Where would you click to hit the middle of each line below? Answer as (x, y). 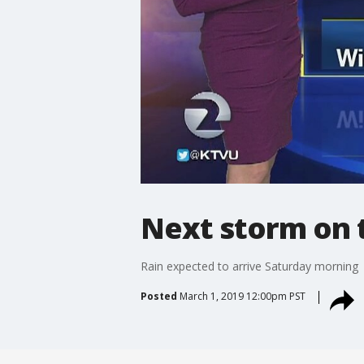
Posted (158, 296)
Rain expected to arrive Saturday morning (249, 266)
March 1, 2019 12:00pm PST (242, 296)
